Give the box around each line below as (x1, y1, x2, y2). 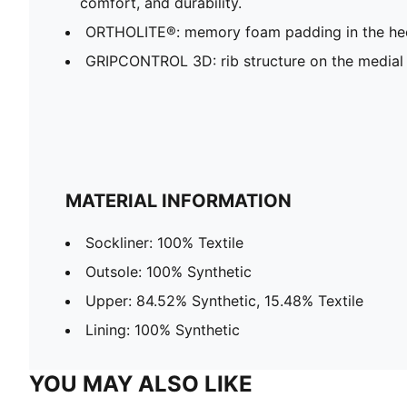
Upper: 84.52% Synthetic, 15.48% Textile (85, 291, 363, 310)
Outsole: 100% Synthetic (85, 262, 252, 281)
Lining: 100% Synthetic (85, 320, 240, 339)
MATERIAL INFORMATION (65, 189, 292, 212)
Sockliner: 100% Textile (85, 233, 243, 252)
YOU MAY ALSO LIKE (29, 370, 253, 397)
